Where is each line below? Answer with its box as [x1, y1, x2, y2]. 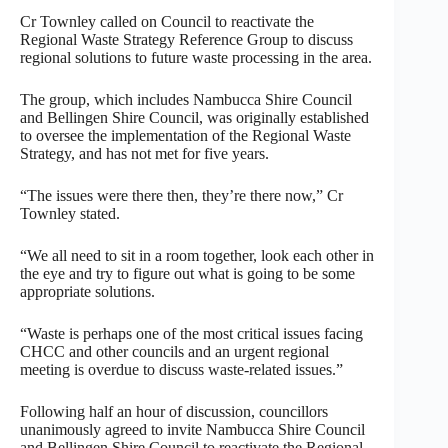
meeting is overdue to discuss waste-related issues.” [20, 360, 343, 378]
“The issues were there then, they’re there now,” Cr [20, 186, 343, 204]
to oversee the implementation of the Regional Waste [20, 126, 351, 144]
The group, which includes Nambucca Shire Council [20, 90, 352, 108]
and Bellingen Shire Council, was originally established [20, 108, 369, 126]
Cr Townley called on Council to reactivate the [20, 12, 314, 30]
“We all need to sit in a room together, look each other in [20, 246, 374, 264]
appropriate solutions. [20, 282, 155, 300]
